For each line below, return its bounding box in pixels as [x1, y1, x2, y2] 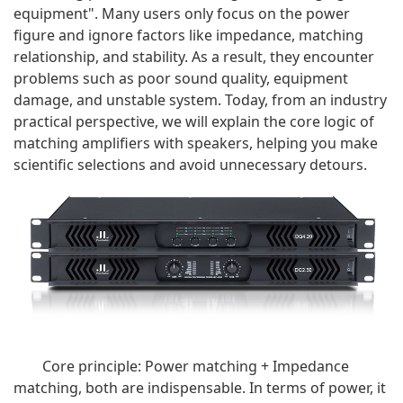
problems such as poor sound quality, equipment [13, 68, 348, 88]
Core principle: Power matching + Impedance [42, 355, 349, 376]
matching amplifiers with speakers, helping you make [13, 133, 378, 153]
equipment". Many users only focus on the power [13, 4, 350, 23]
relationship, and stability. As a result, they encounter [13, 47, 374, 67]
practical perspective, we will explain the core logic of [13, 112, 374, 131]
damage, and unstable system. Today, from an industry [13, 90, 387, 110]
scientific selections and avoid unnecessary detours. [13, 155, 367, 175]
